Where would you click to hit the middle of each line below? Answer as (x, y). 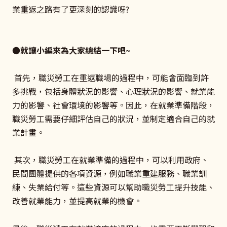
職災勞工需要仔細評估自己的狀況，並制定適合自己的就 (113, 119)
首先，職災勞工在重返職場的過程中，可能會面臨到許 (110, 78)
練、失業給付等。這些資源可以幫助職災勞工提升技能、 (113, 187)
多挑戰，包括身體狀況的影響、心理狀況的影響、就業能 (113, 91)
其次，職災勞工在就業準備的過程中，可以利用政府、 (110, 160)
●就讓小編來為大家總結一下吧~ (71, 50)
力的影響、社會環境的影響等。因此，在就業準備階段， (113, 105)
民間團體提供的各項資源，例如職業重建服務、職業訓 (109, 174)
